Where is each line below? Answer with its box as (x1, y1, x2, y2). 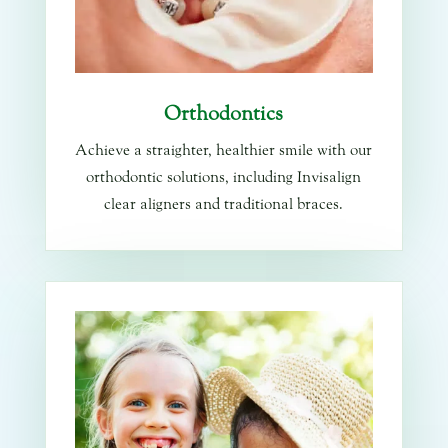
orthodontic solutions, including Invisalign (86, 168, 362, 188)
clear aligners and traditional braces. (104, 195, 344, 215)
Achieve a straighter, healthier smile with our (75, 141, 373, 161)
